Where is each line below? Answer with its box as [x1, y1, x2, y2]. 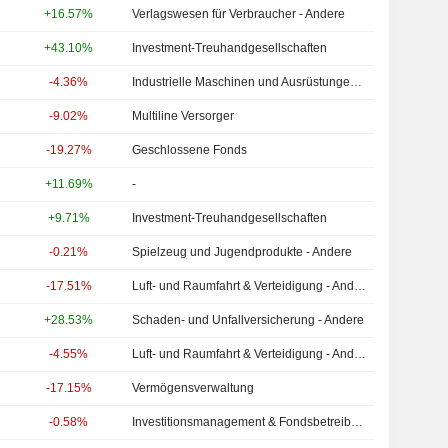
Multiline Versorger [132, 109, 235, 123]
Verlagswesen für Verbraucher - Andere [132, 7, 346, 21]
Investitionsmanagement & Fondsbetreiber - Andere [351, 415, 364, 429]
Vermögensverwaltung [132, 381, 255, 395]
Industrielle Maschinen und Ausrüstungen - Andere [350, 75, 363, 89]
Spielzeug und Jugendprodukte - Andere [132, 245, 353, 259]
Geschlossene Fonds [132, 143, 248, 157]
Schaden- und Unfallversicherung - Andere [132, 313, 365, 327]
